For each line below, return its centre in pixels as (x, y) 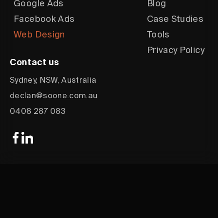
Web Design (39, 34)
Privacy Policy (175, 50)
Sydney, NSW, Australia (53, 80)
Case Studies (175, 19)
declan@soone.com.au (54, 95)
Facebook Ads (44, 19)
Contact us (35, 62)
